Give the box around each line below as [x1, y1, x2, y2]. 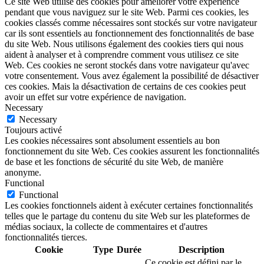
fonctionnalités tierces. [5, 232, 87, 243]
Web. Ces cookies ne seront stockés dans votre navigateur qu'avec [5, 60, 249, 71]
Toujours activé [5, 125, 62, 136]
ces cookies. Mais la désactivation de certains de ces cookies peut [5, 81, 246, 92]
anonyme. [5, 167, 41, 178]
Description [178, 245, 225, 255]
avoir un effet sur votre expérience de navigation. [5, 92, 186, 103]
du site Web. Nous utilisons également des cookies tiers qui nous [5, 39, 243, 49]
